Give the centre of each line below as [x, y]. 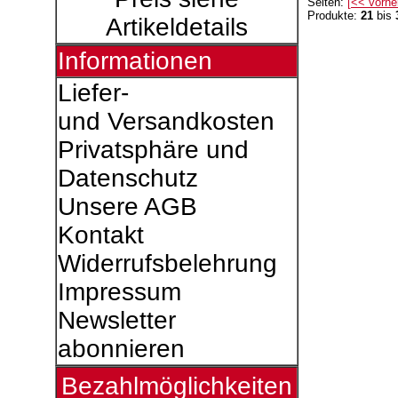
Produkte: [334, 15]
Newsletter [116, 320]
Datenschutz [127, 178]
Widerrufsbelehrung [167, 263]
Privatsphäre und [153, 150]
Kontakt [100, 235]
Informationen [135, 61]
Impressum [119, 292]
